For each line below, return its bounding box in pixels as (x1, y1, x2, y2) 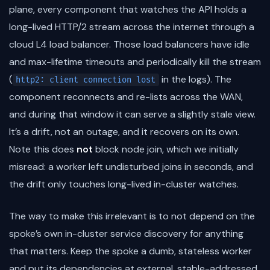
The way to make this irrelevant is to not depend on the (9, 209, 255, 222)
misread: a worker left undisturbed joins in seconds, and (9, 160, 253, 173)
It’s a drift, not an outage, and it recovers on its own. (9, 125, 239, 138)
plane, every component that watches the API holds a (9, 2, 246, 16)
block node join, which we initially (93, 142, 239, 155)
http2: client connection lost (16, 74, 156, 85)
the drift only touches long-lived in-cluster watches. (9, 177, 239, 190)
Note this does (9, 142, 77, 155)
